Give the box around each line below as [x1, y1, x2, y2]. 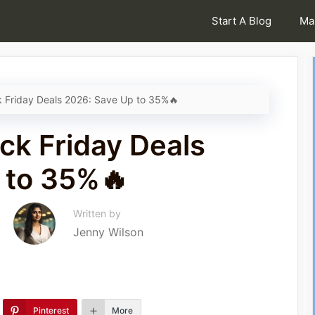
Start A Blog [212, 14, 271, 27]
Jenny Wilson [73, 224, 143, 239]
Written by [73, 207, 121, 220]
